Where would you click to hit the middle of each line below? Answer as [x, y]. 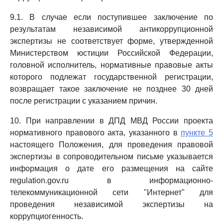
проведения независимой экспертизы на [111, 204]
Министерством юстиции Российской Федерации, [111, 53]
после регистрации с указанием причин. [84, 101]
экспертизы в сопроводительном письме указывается [111, 157]
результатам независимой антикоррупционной [111, 29]
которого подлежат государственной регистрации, [111, 77]
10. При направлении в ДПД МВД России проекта [111, 121]
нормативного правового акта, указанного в [96, 133]
